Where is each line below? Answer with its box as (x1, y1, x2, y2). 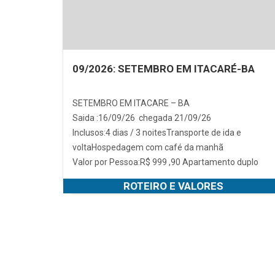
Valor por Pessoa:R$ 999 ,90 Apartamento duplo (72, 157, 258, 167)
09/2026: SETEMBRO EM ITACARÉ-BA (72, 62, 255, 75)
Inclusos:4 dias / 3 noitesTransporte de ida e (72, 127, 241, 137)
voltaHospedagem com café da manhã (72, 142, 223, 152)
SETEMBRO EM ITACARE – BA (72, 98, 192, 108)
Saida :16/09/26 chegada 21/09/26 (72, 112, 211, 123)
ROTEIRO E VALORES (123, 179, 223, 192)
